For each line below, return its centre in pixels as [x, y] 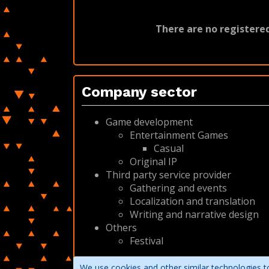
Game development [149, 122]
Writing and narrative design [194, 214]
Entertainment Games [179, 135]
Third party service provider [168, 175]
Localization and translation [192, 201]
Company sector [139, 92]
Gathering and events [178, 188]
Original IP [153, 162]
